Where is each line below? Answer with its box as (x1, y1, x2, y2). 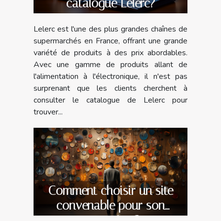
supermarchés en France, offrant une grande (34, 35, 187, 46)
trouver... (34, 106, 63, 117)
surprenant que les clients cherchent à (34, 82, 187, 94)
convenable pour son (56, 198, 165, 213)
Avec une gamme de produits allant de (34, 59, 187, 70)
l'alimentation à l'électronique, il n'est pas (34, 71, 187, 82)
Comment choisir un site (48, 183, 173, 198)
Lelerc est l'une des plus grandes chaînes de (34, 23, 187, 35)
